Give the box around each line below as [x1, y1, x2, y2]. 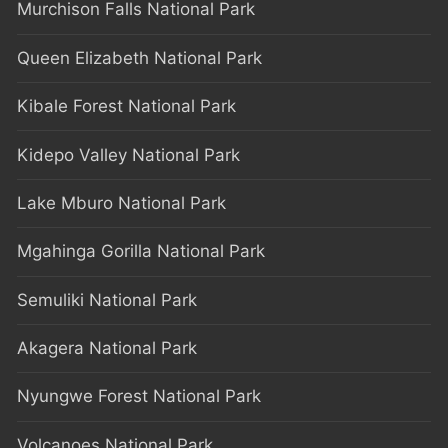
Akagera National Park [17, 338, 197, 359]
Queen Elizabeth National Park [17, 47, 262, 68]
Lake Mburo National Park [17, 192, 226, 213]
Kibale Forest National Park [17, 96, 236, 117]
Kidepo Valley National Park [17, 144, 240, 165]
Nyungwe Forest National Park [17, 386, 261, 407]
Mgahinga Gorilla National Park [17, 241, 265, 262]
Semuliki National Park [17, 289, 197, 310]
